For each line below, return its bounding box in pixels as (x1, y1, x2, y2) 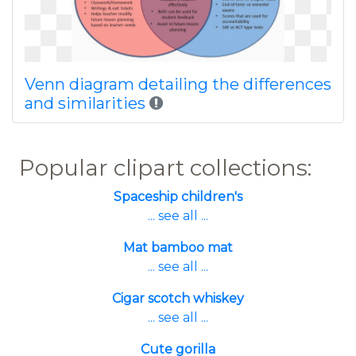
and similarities (25, 94, 145, 113)
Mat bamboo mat (123, 240, 233, 255)
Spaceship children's (114, 189, 242, 204)
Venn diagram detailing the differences (25, 75, 331, 94)
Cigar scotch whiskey (112, 291, 244, 306)
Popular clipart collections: (19, 154, 311, 181)
